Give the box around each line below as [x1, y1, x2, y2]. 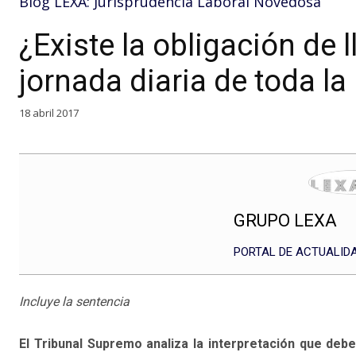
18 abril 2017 [19, 105, 79, 120]
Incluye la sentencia [19, 294, 130, 310]
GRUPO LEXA [233, 211, 337, 231]
